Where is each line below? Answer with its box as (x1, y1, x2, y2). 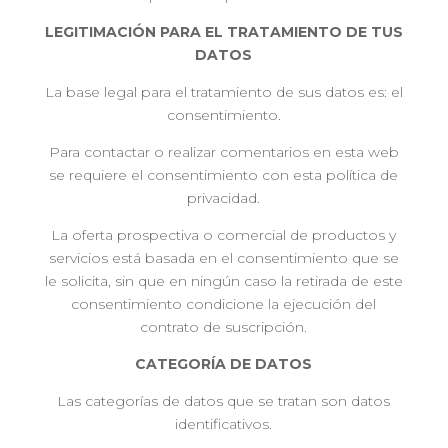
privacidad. (187, 189, 261, 207)
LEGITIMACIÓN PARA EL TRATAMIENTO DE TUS (44, 23, 403, 41)
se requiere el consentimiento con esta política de (49, 166, 399, 184)
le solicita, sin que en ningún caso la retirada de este (44, 272, 403, 290)
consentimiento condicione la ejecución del (71, 295, 377, 313)
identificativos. (175, 415, 273, 433)
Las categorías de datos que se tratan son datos (57, 392, 391, 410)
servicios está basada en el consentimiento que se (48, 249, 399, 267)
